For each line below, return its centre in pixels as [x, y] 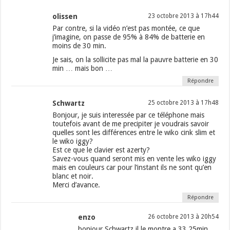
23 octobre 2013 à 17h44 [183, 16]
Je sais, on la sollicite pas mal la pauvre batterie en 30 [136, 60]
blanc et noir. [73, 176]
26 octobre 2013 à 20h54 [183, 217]
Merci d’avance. [76, 185]
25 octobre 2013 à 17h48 [183, 103]
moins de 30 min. [80, 46]
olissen [65, 17]
